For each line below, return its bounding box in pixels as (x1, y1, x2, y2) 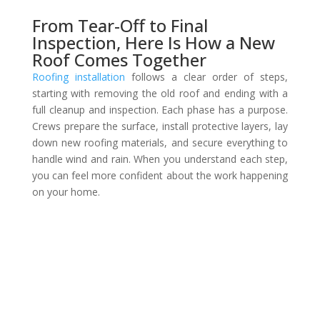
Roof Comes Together (31, 48, 206, 71)
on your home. (31, 185, 100, 199)
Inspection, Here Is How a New (31, 31, 275, 54)
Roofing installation (31, 70, 125, 84)
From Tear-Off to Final (31, 14, 208, 37)
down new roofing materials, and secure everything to (31, 136, 289, 149)
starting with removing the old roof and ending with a (31, 86, 289, 100)
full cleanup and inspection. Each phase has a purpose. (31, 103, 289, 116)
